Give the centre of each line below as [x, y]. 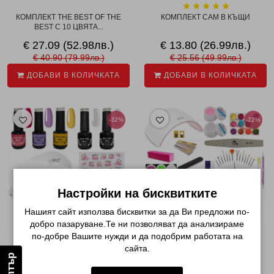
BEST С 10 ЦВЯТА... [68, 27]
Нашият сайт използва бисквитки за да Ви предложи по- [137, 211]
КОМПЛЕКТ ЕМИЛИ [206, 247]
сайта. [137, 248]
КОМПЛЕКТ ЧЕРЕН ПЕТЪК [68, 247]
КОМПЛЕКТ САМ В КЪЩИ [206, 17]
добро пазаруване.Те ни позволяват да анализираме [137, 224]
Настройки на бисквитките [137, 193]
